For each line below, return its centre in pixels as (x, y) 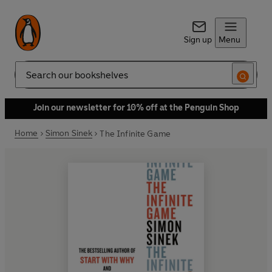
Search (28, 80)
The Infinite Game (135, 134)
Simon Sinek (69, 133)
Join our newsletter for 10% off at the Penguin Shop (136, 108)
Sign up (198, 40)
